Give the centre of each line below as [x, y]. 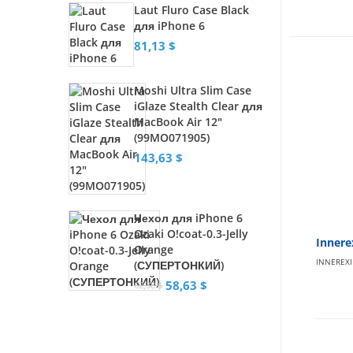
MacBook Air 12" [178, 122]
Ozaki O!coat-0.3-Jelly [191, 234]
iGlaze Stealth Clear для [199, 106]
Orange [154, 249]
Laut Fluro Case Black [192, 10]
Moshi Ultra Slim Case [193, 90]
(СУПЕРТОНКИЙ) [179, 265]
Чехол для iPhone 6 [189, 218]
